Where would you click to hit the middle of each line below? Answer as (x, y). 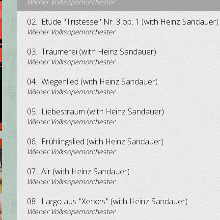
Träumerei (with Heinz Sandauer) (99, 52)
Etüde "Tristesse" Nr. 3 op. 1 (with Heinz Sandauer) (130, 22)
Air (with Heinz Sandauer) (86, 171)
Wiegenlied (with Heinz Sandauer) (100, 82)
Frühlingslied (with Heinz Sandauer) (103, 141)
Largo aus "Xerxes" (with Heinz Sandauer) (115, 201)
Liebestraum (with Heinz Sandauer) (103, 111)
